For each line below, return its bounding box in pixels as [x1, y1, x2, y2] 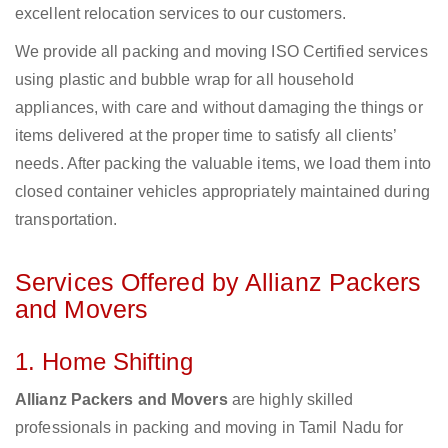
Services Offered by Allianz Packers [15, 268, 422, 297]
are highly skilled [227, 391, 354, 409]
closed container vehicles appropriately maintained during [15, 183, 430, 201]
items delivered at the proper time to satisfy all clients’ [15, 127, 396, 145]
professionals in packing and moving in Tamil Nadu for [15, 419, 404, 437]
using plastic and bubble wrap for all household [15, 71, 354, 89]
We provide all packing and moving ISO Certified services [15, 43, 428, 61]
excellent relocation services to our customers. [15, 5, 346, 23]
